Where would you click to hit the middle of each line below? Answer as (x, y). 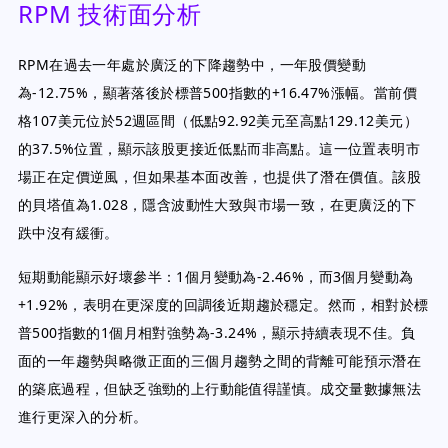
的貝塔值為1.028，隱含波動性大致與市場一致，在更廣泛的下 (217, 204)
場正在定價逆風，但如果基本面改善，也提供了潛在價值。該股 (220, 176)
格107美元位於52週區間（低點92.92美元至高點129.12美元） (218, 120)
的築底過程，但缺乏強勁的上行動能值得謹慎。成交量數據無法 (220, 388)
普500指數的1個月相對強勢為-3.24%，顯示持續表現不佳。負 (217, 332)
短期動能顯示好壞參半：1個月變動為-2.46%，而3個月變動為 (216, 276)
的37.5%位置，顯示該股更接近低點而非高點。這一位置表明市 (219, 148)
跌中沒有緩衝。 (68, 232)
